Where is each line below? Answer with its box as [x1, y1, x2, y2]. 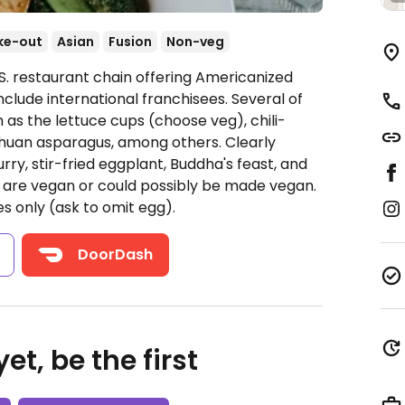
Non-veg [166, 33, 224, 51]
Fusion [108, 33, 152, 51]
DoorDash [78, 244, 154, 265]
